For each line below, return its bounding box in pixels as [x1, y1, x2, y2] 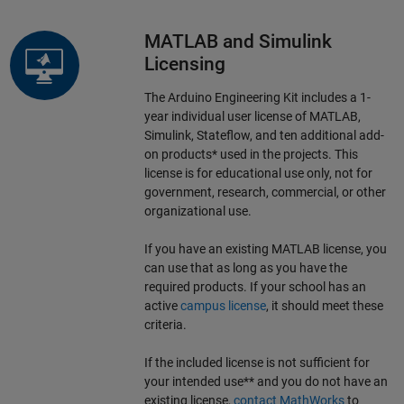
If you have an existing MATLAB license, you [143, 241, 387, 256]
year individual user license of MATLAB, [143, 108, 361, 124]
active [143, 298, 180, 313]
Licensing [143, 53, 225, 76]
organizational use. [143, 203, 252, 218]
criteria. [143, 317, 187, 332]
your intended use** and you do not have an [143, 373, 388, 389]
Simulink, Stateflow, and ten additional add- [143, 127, 384, 142]
